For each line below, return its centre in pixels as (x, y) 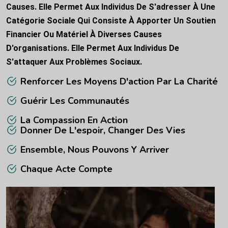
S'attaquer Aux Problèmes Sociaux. (74, 62)
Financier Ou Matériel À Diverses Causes (84, 35)
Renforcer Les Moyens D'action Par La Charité (119, 82)
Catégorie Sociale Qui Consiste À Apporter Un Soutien (111, 21)
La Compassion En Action (74, 120)
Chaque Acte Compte (66, 169)
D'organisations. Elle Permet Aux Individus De (93, 48)
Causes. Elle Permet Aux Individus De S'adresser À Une (111, 7)
